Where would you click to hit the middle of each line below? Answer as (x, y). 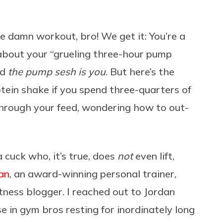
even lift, (155, 156)
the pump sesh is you (57, 71)
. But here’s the (140, 71)
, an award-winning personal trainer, (93, 173)
